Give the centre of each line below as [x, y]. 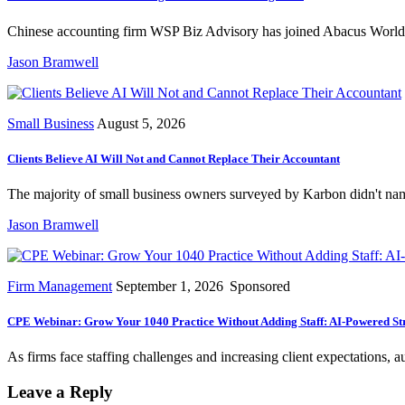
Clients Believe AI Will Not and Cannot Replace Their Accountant [174, 158]
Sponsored [260, 286]
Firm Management [60, 286]
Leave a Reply [60, 391]
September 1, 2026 [171, 286]
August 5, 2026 [142, 123]
